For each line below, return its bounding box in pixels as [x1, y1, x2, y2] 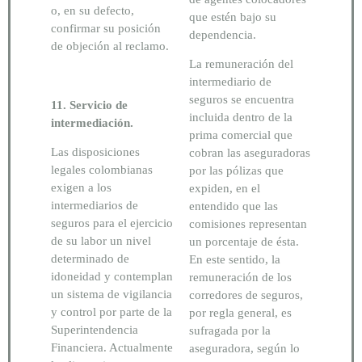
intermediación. [51, 116, 137, 130]
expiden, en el [189, 182, 260, 196]
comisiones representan [189, 217, 307, 231]
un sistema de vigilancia [51, 288, 172, 301]
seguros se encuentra [189, 93, 294, 107]
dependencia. [189, 27, 259, 41]
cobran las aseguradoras [189, 146, 310, 160]
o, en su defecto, [51, 4, 134, 18]
